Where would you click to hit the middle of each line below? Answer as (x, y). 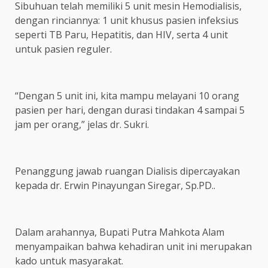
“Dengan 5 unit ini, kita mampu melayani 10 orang (127, 96)
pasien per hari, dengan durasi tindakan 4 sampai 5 (130, 110)
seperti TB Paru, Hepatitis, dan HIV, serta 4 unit (121, 35)
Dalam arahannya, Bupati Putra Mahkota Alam (120, 232)
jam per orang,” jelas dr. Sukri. (82, 124)
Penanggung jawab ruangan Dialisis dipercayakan (127, 171)
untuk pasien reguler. (63, 49)
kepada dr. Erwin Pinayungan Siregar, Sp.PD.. (115, 185)
